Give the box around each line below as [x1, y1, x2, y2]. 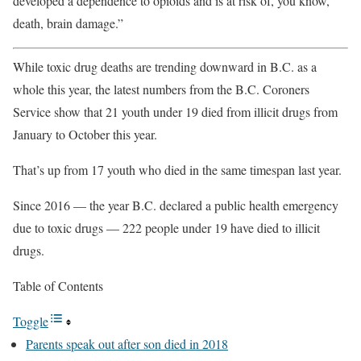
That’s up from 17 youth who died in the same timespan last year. [13, 161, 342, 179]
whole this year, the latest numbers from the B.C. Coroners [13, 81, 309, 98]
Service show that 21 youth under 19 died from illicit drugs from [13, 103, 338, 121]
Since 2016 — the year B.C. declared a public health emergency [13, 197, 338, 214]
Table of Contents [13, 277, 103, 295]
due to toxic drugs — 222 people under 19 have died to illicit [13, 219, 320, 237]
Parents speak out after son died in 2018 [26, 335, 228, 353]
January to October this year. [13, 126, 157, 143]
